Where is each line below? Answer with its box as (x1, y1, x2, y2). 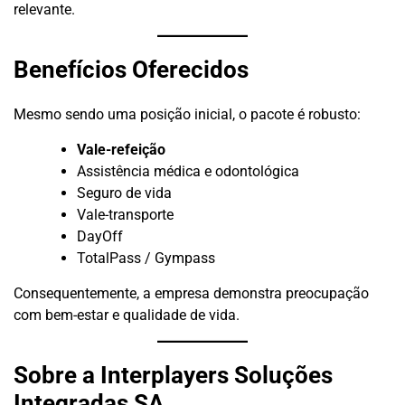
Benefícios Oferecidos (14, 56, 249, 84)
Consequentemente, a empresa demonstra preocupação (14, 284, 369, 302)
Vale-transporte (77, 205, 174, 223)
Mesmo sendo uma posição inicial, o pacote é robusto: (14, 105, 361, 123)
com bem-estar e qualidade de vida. (14, 306, 240, 324)
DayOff (77, 227, 123, 245)
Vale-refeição (77, 140, 165, 158)
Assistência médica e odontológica (77, 162, 299, 180)
